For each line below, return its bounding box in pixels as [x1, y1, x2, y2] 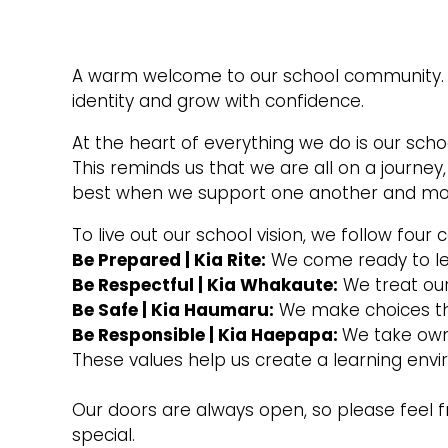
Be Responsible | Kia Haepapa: [72, 323, 342, 347]
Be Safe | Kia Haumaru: [72, 298, 274, 322]
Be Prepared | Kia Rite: [72, 248, 266, 272]
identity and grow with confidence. [72, 89, 369, 113]
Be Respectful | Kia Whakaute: [72, 273, 338, 297]
